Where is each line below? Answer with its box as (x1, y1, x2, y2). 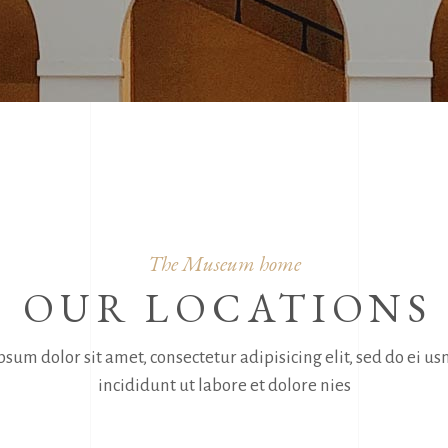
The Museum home (147, 250, 301, 277)
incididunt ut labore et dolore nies (97, 376, 351, 395)
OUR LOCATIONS (22, 282, 433, 334)
